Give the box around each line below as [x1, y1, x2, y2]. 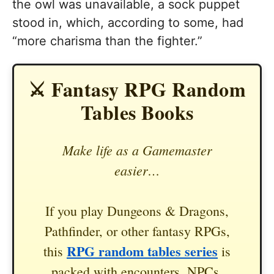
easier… [114, 160, 160, 179]
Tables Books [80, 97, 194, 127]
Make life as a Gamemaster [62, 140, 212, 159]
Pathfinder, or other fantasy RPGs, [44, 221, 230, 240]
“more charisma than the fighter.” [12, 33, 202, 48]
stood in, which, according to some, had [12, 15, 243, 30]
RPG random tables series [67, 240, 218, 261]
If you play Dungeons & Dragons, [45, 201, 229, 220]
